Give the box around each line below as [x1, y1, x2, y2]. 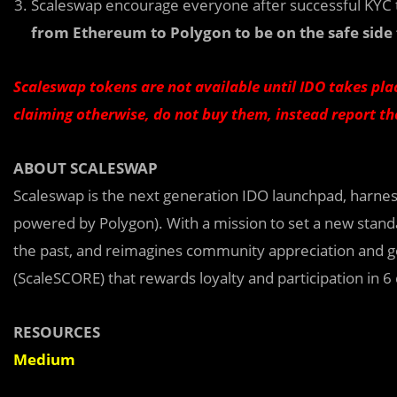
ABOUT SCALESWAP [13, 157, 158, 178]
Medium [13, 348, 75, 370]
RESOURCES [13, 321, 100, 342]
